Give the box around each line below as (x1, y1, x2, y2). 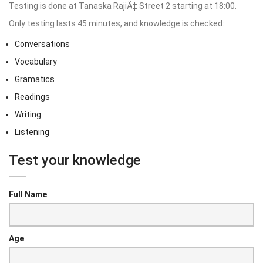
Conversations (15, 39, 70, 49)
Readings (15, 92, 50, 102)
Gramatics (15, 74, 55, 84)
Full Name (9, 189, 47, 199)
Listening (15, 127, 49, 137)
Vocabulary (15, 56, 57, 66)
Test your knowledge (9, 151, 141, 168)
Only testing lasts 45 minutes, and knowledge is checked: (9, 18, 224, 28)
